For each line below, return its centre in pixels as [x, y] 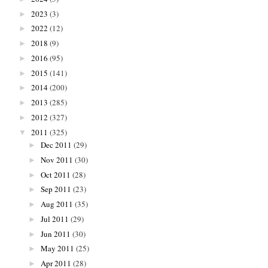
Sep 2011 [56, 189]
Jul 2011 [54, 219]
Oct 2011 [55, 174]
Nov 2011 [57, 159]
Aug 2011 [57, 204]
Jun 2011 [55, 234]
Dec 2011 [56, 145]
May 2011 [57, 249]
